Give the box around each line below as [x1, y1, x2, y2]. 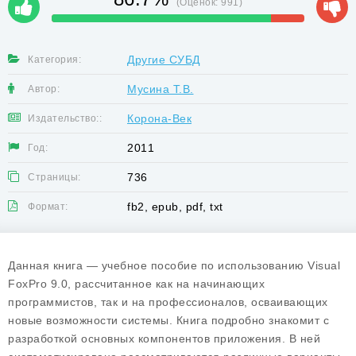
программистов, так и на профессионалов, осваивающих [8, 296, 328, 308]
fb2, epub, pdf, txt [127, 200, 223, 213]
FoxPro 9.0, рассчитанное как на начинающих [8, 277, 265, 290]
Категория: [28, 54, 81, 65]
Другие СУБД [127, 53, 200, 66]
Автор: [28, 83, 60, 95]
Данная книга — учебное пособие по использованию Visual [8, 259, 340, 272]
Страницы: [28, 172, 81, 183]
